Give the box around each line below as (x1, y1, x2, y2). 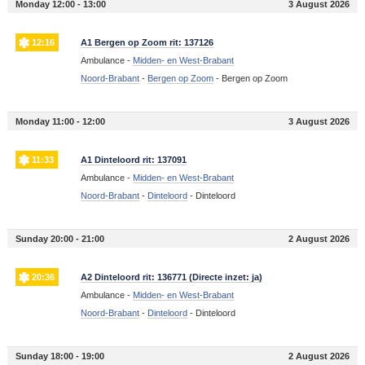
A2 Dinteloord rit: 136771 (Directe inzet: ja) (80, 272, 262, 283)
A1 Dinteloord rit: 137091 (80, 155, 187, 165)
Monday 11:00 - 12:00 (15, 117, 105, 127)
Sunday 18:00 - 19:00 (15, 351, 104, 362)
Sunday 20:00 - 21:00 (15, 234, 104, 244)
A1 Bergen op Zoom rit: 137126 (80, 37, 213, 48)
